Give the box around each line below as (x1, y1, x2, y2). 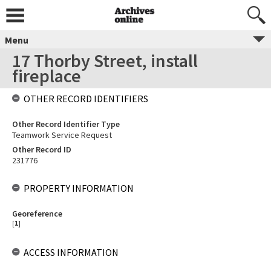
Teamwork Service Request (12, 129, 112, 140)
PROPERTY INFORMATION (24, 182, 134, 194)
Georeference (12, 208, 62, 219)
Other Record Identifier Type (12, 119, 120, 129)
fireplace (12, 64, 81, 87)
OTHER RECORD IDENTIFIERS (24, 93, 148, 105)
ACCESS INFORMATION (24, 246, 119, 258)
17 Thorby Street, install (12, 49, 198, 72)
